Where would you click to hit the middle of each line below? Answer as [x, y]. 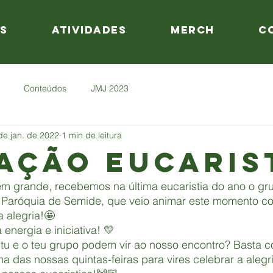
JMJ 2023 [110, 88]
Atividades [89, 30]
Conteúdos [45, 88]
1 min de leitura [92, 135]
